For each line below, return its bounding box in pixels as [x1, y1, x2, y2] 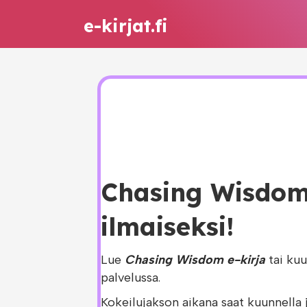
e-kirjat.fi [84, 15, 168, 36]
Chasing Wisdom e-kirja [125, 252, 265, 267]
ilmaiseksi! [101, 211, 234, 242]
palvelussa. [101, 270, 160, 285]
